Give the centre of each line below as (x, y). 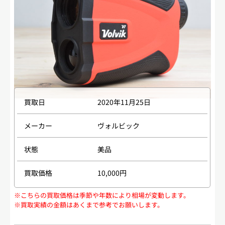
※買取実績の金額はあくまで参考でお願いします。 (89, 204)
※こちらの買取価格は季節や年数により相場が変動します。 (102, 195)
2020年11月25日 (124, 102)
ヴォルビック (119, 125)
